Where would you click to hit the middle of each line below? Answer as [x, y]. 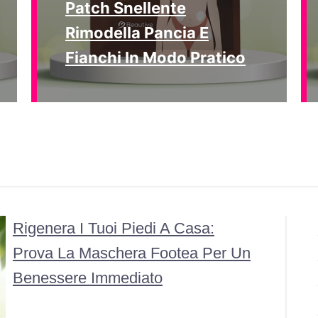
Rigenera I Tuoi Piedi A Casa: [113, 228]
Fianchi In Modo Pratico [155, 57]
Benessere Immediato [87, 278]
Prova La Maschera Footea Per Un [131, 253]
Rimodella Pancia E [137, 33]
